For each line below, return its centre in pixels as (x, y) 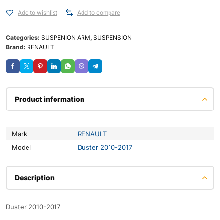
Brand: (16, 47)
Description (35, 178)
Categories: (24, 38)
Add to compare (99, 13)
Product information (50, 99)
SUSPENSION (112, 38)
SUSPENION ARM (66, 38)
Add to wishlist (38, 13)
